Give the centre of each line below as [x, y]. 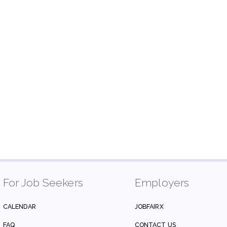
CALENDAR [19, 207]
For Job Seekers [43, 183]
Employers [162, 183]
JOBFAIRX [149, 207]
